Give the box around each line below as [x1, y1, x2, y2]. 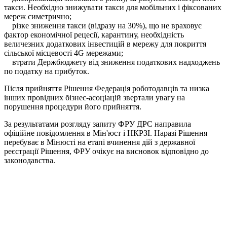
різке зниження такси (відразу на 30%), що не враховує [10, 21, 202, 30]
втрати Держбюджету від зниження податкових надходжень [10, 58, 220, 67]
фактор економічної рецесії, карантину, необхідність [4, 30, 184, 40]
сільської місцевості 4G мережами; [4, 49, 123, 58]
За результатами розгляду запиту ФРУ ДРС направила [4, 120, 191, 129]
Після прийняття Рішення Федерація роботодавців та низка [4, 84, 209, 93]
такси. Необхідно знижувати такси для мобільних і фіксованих [4, 3, 221, 12]
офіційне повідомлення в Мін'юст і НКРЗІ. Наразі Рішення [4, 129, 207, 138]
